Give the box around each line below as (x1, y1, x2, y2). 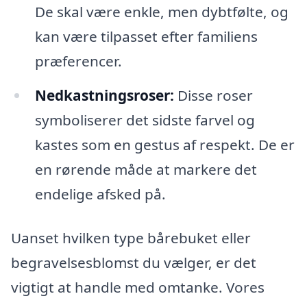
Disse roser (173, 86, 253, 106)
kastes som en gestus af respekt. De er (34, 135, 295, 155)
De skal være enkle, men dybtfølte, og (34, 2, 288, 22)
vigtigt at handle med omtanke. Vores (11, 277, 265, 297)
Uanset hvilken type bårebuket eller (11, 228, 251, 247)
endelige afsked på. (34, 184, 166, 204)
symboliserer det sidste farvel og (34, 110, 255, 130)
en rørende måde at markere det (34, 160, 257, 180)
